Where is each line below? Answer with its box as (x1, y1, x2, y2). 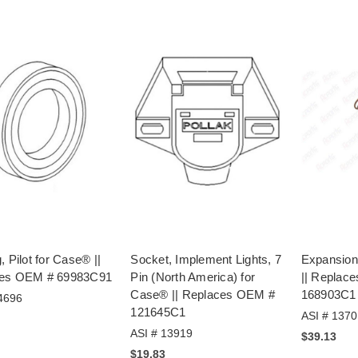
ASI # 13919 (130, 326, 193, 340)
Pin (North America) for (130, 269, 256, 284)
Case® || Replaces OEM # (130, 287, 276, 301)
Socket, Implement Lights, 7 (130, 252, 282, 266)
